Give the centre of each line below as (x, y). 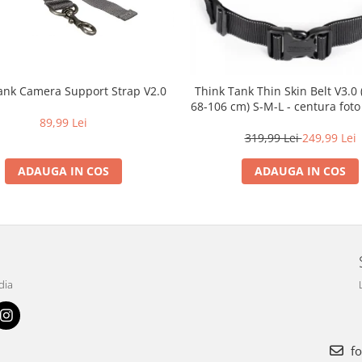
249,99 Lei (329, 138)
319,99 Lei (273, 138)
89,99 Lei (63, 123)
